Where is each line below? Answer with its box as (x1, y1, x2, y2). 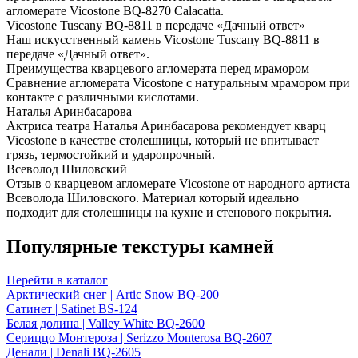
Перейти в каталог (6, 272, 108, 287)
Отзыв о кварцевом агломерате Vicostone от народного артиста (6, 176, 350, 190)
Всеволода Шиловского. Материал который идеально (6, 190, 299, 205)
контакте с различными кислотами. (6, 89, 199, 104)
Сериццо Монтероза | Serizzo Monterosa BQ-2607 (6, 330, 272, 344)
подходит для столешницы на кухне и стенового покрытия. (6, 205, 332, 219)
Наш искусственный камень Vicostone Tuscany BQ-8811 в (6, 32, 320, 46)
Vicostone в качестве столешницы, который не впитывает (6, 133, 319, 147)
